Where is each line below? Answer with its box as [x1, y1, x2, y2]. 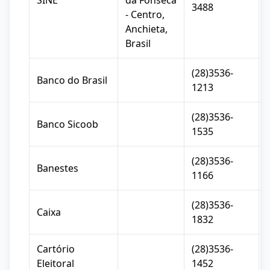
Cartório [37, 242, 75, 256]
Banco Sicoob [37, 118, 98, 131]
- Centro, [125, 8, 165, 21]
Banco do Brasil [37, 74, 107, 87]
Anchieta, [125, 22, 168, 36]
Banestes [37, 162, 78, 175]
